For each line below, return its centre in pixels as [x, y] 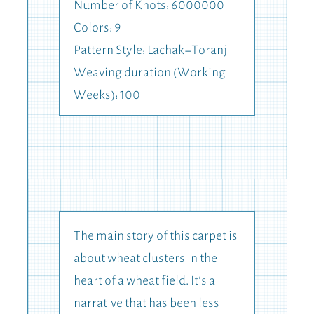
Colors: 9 [97, 28]
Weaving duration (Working [150, 73]
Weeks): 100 [107, 96]
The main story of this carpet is [156, 237]
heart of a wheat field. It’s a [144, 281]
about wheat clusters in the [145, 259]
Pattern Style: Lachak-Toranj [150, 51]
